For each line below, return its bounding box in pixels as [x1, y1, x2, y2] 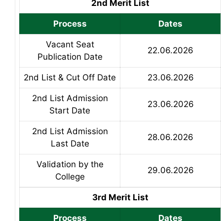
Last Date [50, 138, 89, 148]
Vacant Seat [45, 39, 94, 49]
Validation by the [36, 159, 104, 169]
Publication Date [37, 51, 103, 62]
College [55, 171, 85, 182]
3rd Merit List [92, 192, 148, 202]
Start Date [49, 105, 90, 115]
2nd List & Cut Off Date [24, 72, 116, 82]
